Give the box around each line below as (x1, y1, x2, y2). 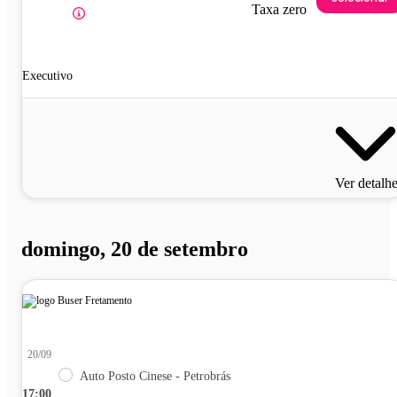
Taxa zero (252, 2, 307, 18)
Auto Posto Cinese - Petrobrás (80, 370, 230, 384)
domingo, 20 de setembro (21, 237, 248, 261)
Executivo (22, 69, 73, 83)
